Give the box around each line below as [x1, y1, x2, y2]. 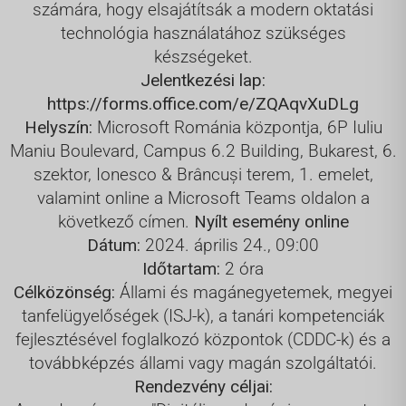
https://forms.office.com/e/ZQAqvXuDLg [47, 92, 359, 114]
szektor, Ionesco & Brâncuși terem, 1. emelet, [33, 163, 373, 185]
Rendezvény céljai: [133, 375, 273, 397]
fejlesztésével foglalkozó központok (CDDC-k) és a [15, 328, 391, 350]
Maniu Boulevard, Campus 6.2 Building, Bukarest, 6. [9, 140, 397, 161]
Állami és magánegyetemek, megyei [115, 281, 392, 303]
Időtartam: [142, 257, 220, 279]
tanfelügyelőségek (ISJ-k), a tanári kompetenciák [22, 304, 384, 326]
